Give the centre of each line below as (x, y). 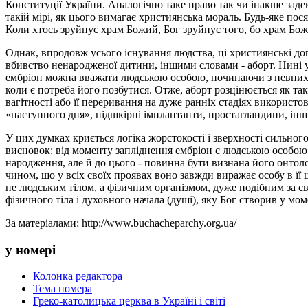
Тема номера (63, 289)
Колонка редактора (78, 276)
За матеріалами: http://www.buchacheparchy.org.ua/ (121, 223)
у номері (31, 250)
